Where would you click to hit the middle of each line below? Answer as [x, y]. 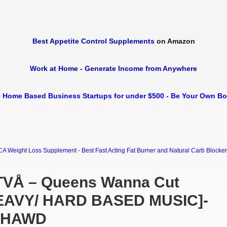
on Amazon [175, 41]
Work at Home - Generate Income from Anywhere [113, 68]
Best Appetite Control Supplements [93, 41]
